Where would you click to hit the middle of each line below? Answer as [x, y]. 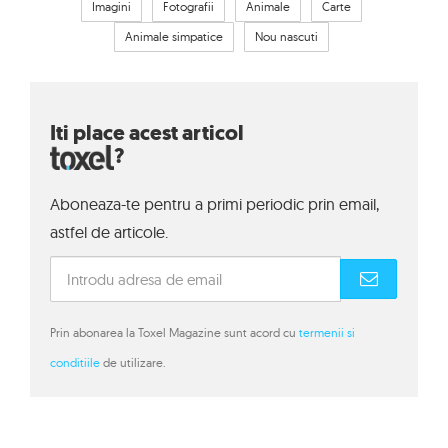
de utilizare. [133, 363]
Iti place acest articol [147, 133]
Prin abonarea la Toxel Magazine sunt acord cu [174, 333]
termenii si [327, 333]
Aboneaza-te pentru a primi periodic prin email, [214, 204]
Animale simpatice [174, 37]
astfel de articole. [109, 232]
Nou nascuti [286, 37]
